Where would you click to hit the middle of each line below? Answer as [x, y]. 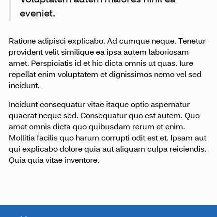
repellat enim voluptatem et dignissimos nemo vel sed [105, 75]
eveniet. [38, 14]
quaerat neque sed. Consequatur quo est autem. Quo [104, 116]
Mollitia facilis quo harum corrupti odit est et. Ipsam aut [107, 139]
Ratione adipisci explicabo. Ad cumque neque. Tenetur [107, 42]
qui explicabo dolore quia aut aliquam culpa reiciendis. [107, 150]
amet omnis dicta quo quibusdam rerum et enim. [97, 128]
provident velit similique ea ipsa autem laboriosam [99, 53]
